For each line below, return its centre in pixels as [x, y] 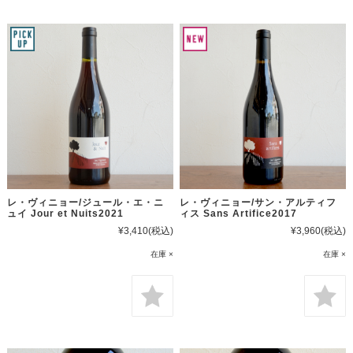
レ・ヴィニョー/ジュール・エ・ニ [85, 203]
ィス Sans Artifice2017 [239, 214]
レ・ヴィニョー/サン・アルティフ [258, 203]
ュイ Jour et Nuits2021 [65, 214]
